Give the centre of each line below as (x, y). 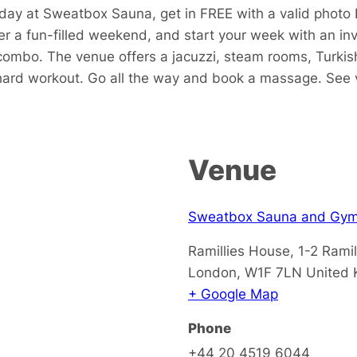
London (212, 272)
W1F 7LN (273, 272)
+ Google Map (233, 293)
